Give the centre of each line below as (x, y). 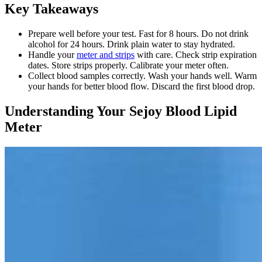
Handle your (52, 55)
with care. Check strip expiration (196, 55)
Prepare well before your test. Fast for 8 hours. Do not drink (138, 34)
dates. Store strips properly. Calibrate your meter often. (128, 65)
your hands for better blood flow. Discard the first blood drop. (142, 87)
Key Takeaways (51, 9)
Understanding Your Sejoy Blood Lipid (121, 111)
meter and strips (106, 55)
